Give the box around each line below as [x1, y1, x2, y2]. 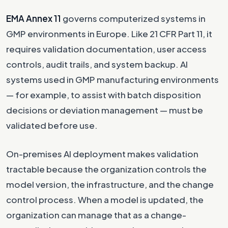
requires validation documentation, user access [6, 43, 207, 54]
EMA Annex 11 [6, 12, 61, 24]
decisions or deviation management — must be [6, 104, 203, 116]
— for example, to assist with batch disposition [6, 89, 201, 100]
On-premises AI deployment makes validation [6, 148, 198, 159]
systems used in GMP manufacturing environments [6, 73, 219, 85]
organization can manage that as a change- [6, 209, 186, 220]
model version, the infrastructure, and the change [6, 178, 214, 190]
